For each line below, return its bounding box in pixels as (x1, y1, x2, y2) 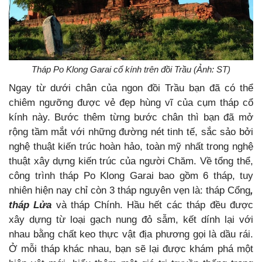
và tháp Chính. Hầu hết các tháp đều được (51, 199, 254, 211)
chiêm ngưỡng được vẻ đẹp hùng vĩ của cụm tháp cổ (9, 97, 253, 109)
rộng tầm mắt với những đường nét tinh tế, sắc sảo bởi (9, 126, 253, 138)
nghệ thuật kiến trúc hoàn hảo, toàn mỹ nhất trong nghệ (9, 141, 253, 153)
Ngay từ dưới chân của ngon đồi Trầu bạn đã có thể (9, 82, 253, 94)
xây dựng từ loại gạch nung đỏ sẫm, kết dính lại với (9, 214, 253, 226)
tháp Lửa (9, 199, 52, 211)
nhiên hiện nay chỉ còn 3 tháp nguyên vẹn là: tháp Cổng (9, 185, 250, 196)
